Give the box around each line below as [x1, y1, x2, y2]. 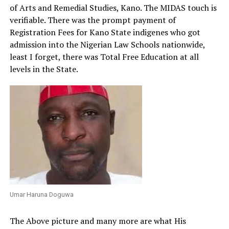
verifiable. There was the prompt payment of [9, 14, 176, 26]
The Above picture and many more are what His [9, 215, 186, 226]
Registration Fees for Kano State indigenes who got [9, 27, 200, 38]
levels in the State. [9, 63, 78, 75]
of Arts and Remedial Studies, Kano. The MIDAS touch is [9, 2, 217, 13]
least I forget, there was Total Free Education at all [9, 51, 199, 62]
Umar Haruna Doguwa [9, 191, 74, 198]
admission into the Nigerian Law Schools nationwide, [9, 39, 205, 50]
